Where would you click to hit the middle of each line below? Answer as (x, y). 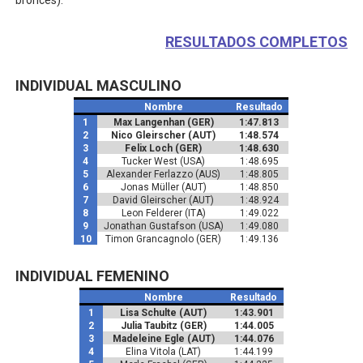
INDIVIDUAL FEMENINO (92, 276)
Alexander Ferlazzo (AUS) (164, 174)
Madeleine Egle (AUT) (163, 339)
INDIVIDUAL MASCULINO (98, 85)
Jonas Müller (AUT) (163, 187)
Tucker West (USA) (164, 161)
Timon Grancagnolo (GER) (164, 239)
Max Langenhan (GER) (163, 122)
